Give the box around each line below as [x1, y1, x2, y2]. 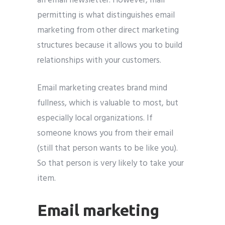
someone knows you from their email [37, 126, 173, 140]
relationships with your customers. [37, 53, 161, 67]
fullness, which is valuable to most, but [37, 96, 178, 110]
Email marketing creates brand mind [37, 81, 167, 95]
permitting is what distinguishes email [37, 8, 175, 22]
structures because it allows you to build [37, 38, 182, 52]
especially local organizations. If [37, 111, 153, 125]
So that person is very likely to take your [37, 156, 184, 170]
